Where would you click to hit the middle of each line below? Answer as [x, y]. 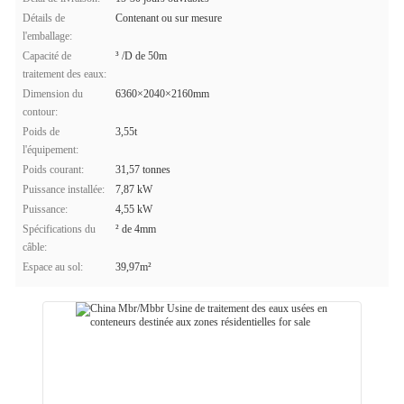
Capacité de [47, 56]
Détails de [44, 18]
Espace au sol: [53, 267]
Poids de [41, 132]
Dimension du [53, 94]
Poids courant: [53, 170]
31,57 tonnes [143, 170]
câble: [35, 247]
